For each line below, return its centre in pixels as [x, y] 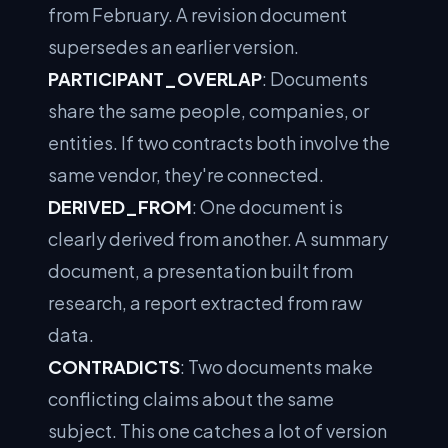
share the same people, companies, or [208, 110]
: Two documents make [276, 366]
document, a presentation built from [200, 270]
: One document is [267, 206]
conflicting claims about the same [191, 398]
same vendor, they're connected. [186, 174]
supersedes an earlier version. [173, 46]
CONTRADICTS [114, 366]
